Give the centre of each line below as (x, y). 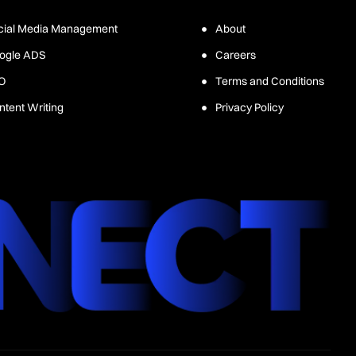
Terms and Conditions (269, 81)
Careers (235, 55)
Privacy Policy (249, 107)
